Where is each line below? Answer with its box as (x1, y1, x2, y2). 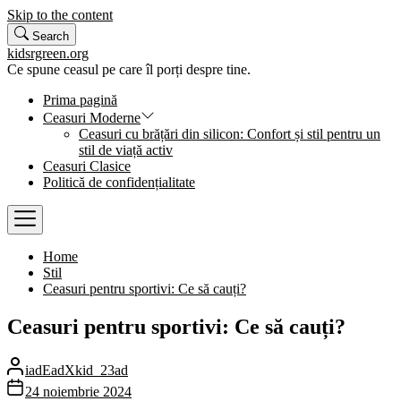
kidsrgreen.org (7, 46, 89, 61)
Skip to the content (7, 7, 113, 22)
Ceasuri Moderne (43, 110, 141, 125)
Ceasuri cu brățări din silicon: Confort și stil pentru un (79, 126, 380, 141)
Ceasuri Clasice (43, 158, 131, 174)
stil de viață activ (79, 142, 173, 158)
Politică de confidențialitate (43, 175, 195, 190)
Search (32, 30, 69, 43)
